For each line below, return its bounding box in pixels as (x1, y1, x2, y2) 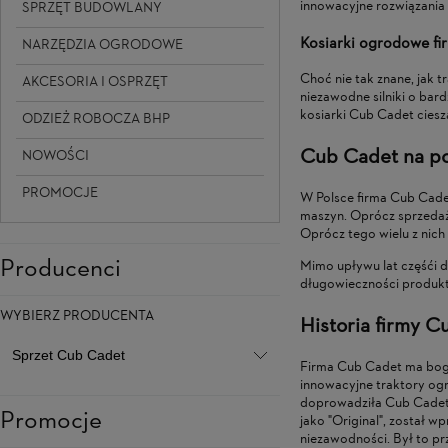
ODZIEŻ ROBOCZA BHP (22, 109, 170, 129)
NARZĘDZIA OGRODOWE (22, 35, 183, 55)
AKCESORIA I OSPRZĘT (22, 72, 168, 92)
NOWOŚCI (22, 146, 89, 166)
